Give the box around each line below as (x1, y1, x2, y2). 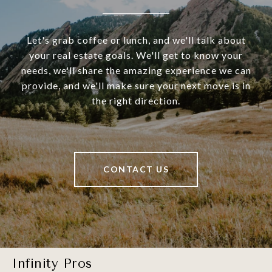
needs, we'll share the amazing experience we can (21, 64, 251, 76)
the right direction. (92, 95, 180, 107)
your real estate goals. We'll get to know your (29, 49, 243, 61)
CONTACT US (103, 164, 169, 175)
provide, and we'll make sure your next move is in (21, 80, 251, 92)
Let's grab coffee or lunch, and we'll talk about (26, 34, 246, 46)
